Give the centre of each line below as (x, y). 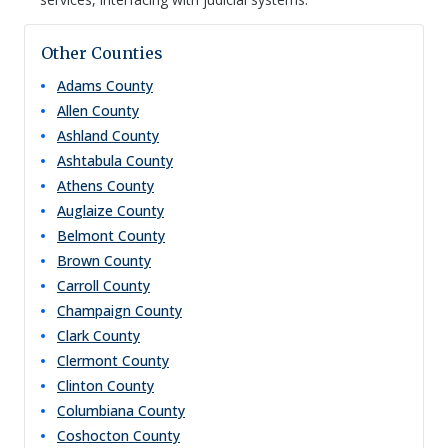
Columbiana (95, 410)
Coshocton (93, 435)
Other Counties (102, 53)
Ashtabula (89, 160)
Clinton (80, 385)
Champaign (94, 310)
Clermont (87, 360)
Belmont (85, 235)
